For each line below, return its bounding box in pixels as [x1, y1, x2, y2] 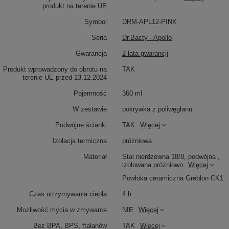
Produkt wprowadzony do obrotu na [3, 65, 107, 74]
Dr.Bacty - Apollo [122, 34, 172, 42]
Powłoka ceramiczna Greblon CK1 [122, 174, 223, 182]
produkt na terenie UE [42, 2, 107, 10]
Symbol [84, 18, 107, 26]
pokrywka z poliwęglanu [122, 105, 192, 113]
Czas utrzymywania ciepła [29, 190, 107, 198]
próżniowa [122, 137, 152, 145]
